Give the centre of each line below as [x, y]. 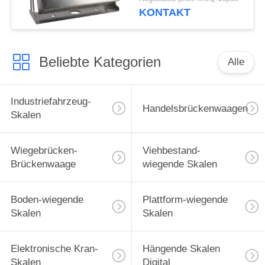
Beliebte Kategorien [100, 62]
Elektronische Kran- [54, 248]
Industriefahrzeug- [51, 102]
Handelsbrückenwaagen [195, 108]
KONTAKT [165, 13]
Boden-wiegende [47, 200]
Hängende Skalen [181, 248]
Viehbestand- [171, 151]
